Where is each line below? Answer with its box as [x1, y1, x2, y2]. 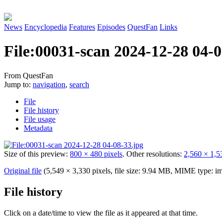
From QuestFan [4, 71, 53, 80]
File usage [24, 114, 55, 123]
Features [69, 23, 95, 31]
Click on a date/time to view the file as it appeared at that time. [4, 208, 198, 217]
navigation [33, 80, 65, 89]
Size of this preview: [4, 149, 70, 158]
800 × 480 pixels [70, 149, 122, 158]
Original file [4, 166, 42, 175]
